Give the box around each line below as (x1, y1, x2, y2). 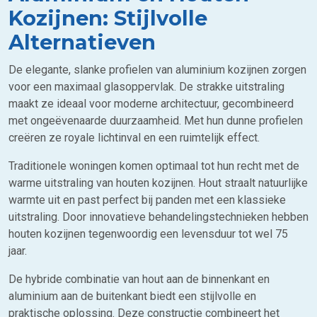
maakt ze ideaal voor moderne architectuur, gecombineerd (8, 97, 294, 110)
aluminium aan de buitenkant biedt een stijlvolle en (8, 289, 256, 303)
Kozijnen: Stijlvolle (8, 6, 207, 30)
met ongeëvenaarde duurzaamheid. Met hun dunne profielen (8, 114, 303, 127)
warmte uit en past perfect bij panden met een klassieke (8, 193, 286, 207)
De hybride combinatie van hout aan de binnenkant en (8, 272, 270, 286)
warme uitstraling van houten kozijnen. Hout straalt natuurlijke (8, 176, 308, 190)
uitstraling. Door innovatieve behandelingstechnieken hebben (8, 210, 309, 224)
